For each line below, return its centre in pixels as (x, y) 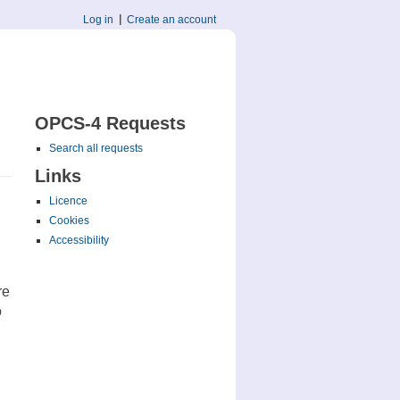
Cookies (69, 221)
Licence (68, 201)
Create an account (172, 20)
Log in (99, 20)
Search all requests (96, 148)
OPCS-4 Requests (110, 123)
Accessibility (79, 240)
